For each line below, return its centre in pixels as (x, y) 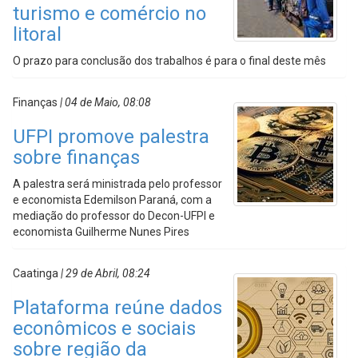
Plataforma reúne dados (117, 308)
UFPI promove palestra (111, 137)
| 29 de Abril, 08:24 (104, 273)
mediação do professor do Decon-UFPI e (114, 216)
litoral (37, 34)
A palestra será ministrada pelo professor (117, 184)
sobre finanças (76, 157)
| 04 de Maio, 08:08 (104, 102)
